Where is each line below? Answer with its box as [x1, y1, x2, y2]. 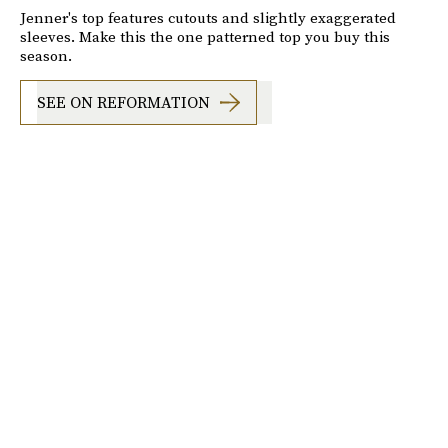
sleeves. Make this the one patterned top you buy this [20, 25, 390, 47]
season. [20, 44, 72, 66]
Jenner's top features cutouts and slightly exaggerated [20, 6, 396, 28]
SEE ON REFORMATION [37, 91, 210, 114]
